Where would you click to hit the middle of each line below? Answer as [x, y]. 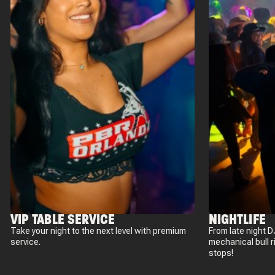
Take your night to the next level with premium [99, 230]
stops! [221, 253]
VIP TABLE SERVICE [63, 219]
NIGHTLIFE [237, 219]
